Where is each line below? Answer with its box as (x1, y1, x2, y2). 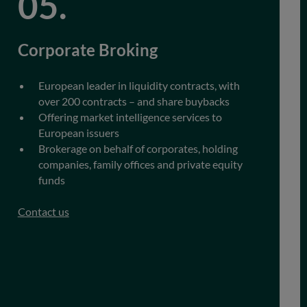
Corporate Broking (17, 40, 158, 60)
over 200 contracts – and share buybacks (38, 95, 230, 108)
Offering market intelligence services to (38, 110, 222, 124)
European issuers (38, 126, 119, 140)
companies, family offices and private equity (38, 158, 243, 171)
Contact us (17, 205, 69, 219)
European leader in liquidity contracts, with (38, 79, 240, 93)
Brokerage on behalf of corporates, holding (38, 142, 238, 156)
